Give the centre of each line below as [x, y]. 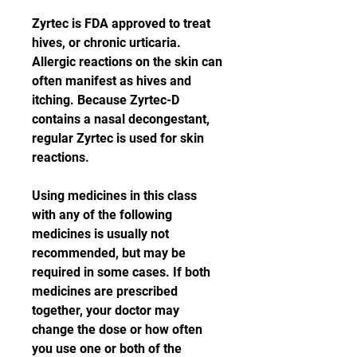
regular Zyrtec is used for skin [118, 138]
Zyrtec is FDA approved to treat [121, 24]
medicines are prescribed [105, 291]
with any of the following [102, 215]
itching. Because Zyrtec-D [106, 100]
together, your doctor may [106, 310]
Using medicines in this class [114, 196]
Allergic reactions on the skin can [127, 62]
